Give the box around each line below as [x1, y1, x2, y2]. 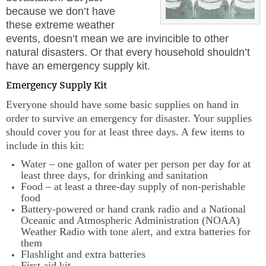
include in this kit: [6, 140, 84, 151]
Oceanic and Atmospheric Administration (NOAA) [21, 214, 240, 226]
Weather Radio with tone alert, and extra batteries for [21, 226, 251, 237]
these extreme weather [6, 19, 115, 31]
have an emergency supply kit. [6, 60, 153, 72]
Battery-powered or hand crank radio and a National [21, 203, 246, 215]
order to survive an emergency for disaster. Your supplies [6, 112, 252, 124]
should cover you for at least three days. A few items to [6, 126, 245, 138]
